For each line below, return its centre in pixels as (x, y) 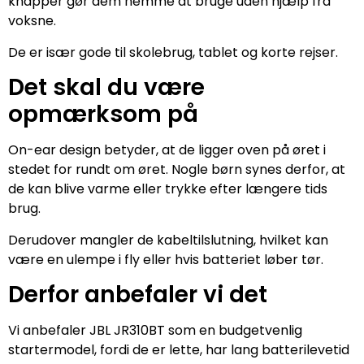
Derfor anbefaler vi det (138, 294)
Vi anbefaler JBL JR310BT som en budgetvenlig (155, 330)
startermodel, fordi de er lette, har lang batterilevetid (179, 349)
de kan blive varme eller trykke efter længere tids (168, 189)
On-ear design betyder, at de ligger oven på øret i (167, 150)
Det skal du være (106, 88)
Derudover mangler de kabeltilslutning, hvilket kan (168, 240)
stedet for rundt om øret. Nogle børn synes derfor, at (177, 170)
